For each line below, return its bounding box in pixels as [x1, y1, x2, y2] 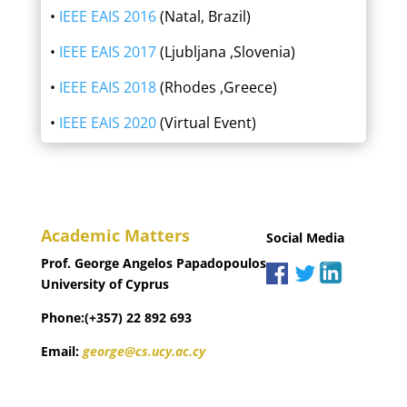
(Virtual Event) [155, 113, 256, 133]
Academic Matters [40, 224, 190, 246]
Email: [40, 342, 83, 360]
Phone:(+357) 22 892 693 [40, 309, 192, 326]
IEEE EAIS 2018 [58, 77, 156, 97]
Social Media [265, 229, 344, 246]
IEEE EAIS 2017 [58, 42, 156, 62]
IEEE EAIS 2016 [58, 6, 156, 26]
